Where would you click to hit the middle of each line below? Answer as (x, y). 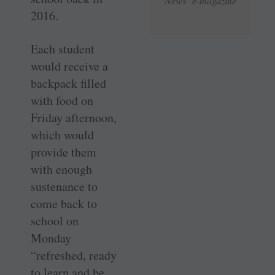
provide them (64, 152)
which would (62, 135)
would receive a (69, 66)
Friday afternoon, (74, 118)
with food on (62, 101)
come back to (64, 204)
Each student (63, 49)
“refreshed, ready (74, 255)
